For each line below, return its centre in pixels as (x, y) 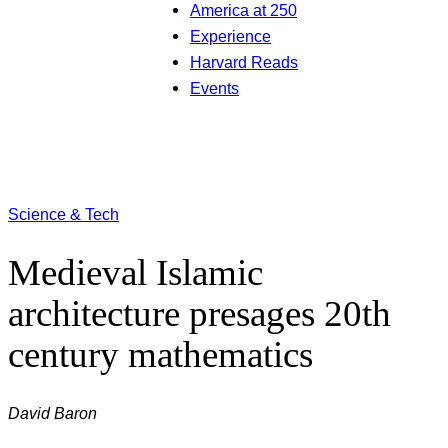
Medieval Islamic (135, 273)
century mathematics (160, 355)
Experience (230, 36)
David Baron (52, 413)
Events (214, 88)
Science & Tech (63, 214)
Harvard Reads (244, 62)
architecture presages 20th (199, 314)
